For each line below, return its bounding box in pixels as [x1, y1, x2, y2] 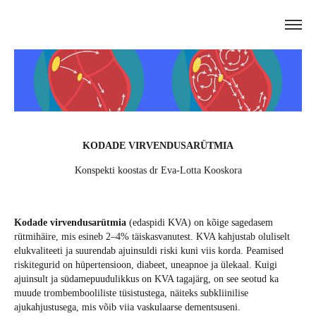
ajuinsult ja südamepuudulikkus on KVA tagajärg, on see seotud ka [14, 274, 279, 284]
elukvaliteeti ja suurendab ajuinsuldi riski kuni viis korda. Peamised [14, 245, 284, 256]
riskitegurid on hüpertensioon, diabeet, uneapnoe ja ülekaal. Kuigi [14, 260, 277, 270]
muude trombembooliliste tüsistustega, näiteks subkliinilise [14, 288, 248, 298]
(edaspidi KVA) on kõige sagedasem [126, 217, 273, 228]
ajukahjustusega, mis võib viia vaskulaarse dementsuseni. [14, 302, 241, 312]
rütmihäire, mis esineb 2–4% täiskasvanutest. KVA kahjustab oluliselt [14, 231, 290, 242]
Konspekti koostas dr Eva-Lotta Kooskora [74, 165, 242, 176]
